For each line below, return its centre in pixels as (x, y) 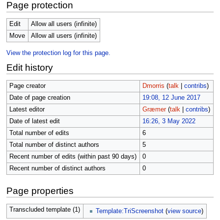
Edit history (29, 67)
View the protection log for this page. (58, 53)
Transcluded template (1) (44, 209)
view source (185, 211)
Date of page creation (40, 98)
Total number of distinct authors (54, 145)
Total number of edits (39, 133)
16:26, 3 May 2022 (169, 122)
